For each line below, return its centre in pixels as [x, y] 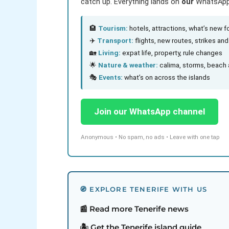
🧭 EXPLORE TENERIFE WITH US [144, 189]
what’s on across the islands [166, 77]
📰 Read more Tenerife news [134, 209]
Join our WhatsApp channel [150, 112]
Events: [111, 77]
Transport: [115, 41]
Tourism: [113, 28]
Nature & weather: [128, 65]
